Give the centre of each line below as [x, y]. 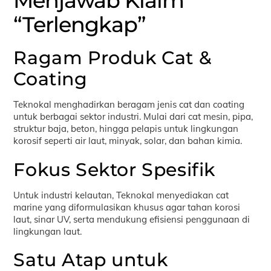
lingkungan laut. [48, 231]
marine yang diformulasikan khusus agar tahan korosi [127, 207]
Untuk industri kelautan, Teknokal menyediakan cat [121, 195]
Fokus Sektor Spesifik [115, 169]
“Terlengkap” [80, 24]
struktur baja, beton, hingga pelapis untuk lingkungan [126, 129]
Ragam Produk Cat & [113, 58]
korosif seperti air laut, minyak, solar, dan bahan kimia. [128, 141]
